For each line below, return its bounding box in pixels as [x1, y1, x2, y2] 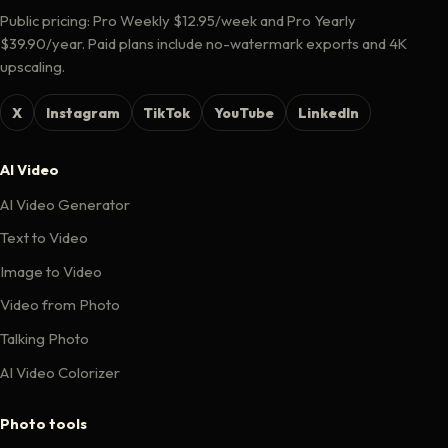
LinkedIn [297, 103, 359, 122]
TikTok [143, 103, 191, 122]
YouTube [214, 103, 275, 122]
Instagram [45, 103, 120, 122]
